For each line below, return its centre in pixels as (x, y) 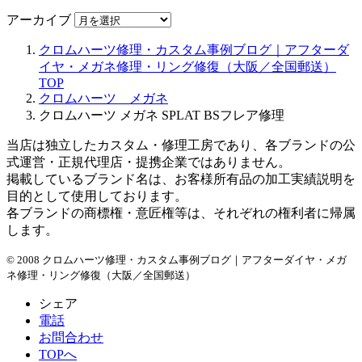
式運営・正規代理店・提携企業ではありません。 (149, 162)
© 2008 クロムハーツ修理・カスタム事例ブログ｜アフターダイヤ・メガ (177, 259)
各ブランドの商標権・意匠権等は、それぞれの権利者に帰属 (181, 213)
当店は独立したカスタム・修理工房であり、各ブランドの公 (181, 145)
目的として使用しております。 (97, 196)
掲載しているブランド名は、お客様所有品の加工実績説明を (181, 179)
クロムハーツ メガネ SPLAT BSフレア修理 (162, 115)
